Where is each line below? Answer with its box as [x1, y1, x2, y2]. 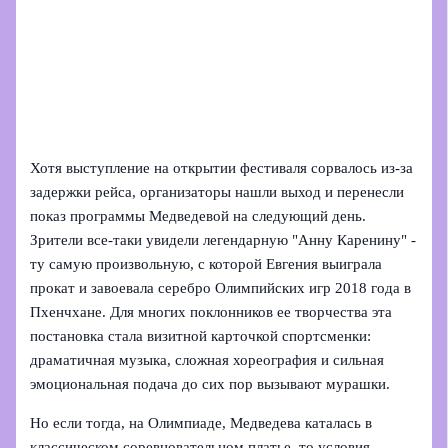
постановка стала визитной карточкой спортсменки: [30, 328, 372, 345]
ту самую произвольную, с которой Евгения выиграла [30, 256, 383, 273]
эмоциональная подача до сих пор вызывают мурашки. [30, 376, 391, 393]
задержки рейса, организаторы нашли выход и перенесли [30, 184, 405, 201]
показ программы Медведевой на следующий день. [30, 208, 367, 225]
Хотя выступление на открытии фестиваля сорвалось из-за [30, 160, 414, 177]
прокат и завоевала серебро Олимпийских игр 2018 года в [30, 280, 412, 297]
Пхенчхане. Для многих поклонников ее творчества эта [30, 304, 393, 321]
